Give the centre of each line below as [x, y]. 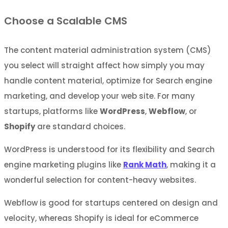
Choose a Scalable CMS [66, 21]
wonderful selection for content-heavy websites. [100, 180]
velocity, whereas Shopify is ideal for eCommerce [101, 218]
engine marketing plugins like [64, 164]
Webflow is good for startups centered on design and [111, 203]
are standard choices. [80, 126]
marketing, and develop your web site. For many [99, 96]
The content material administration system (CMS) [108, 50]
